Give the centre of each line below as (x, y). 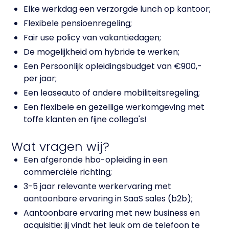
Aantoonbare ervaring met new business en (112, 213)
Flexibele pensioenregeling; (78, 24)
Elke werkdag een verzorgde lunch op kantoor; (117, 9)
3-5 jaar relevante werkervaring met (98, 187)
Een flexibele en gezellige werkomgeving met (114, 107)
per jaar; (40, 79)
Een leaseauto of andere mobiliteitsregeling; (112, 93)
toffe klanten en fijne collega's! (85, 120)
